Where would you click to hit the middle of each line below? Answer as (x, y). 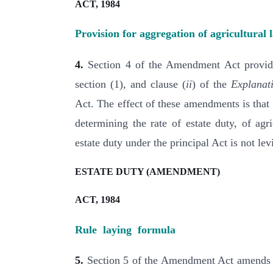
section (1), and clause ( (130, 84)
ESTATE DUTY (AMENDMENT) (147, 171)
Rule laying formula (125, 229)
